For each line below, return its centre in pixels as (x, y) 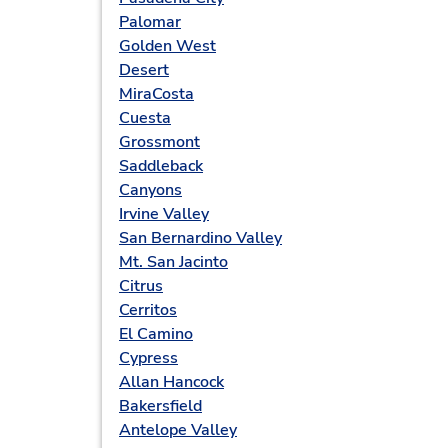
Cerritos (148, 310)
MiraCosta (156, 94)
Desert (144, 70)
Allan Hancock (171, 382)
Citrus (141, 286)
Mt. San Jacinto (173, 262)
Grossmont (159, 142)
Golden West (167, 46)
